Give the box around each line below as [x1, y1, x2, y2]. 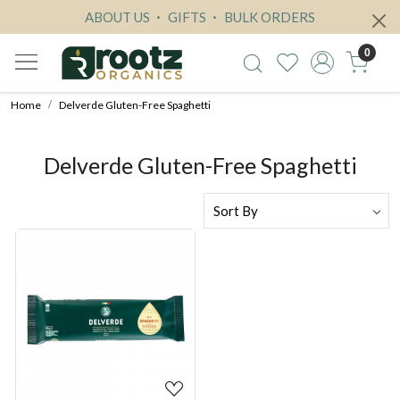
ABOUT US [85, 9, 150, 25]
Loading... [87, 319, 143, 336]
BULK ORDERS [221, 9, 315, 25]
